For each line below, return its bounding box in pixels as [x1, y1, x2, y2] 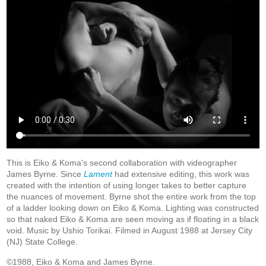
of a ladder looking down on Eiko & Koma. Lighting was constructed [7, 203, 259, 213]
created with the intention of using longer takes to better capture [7, 180, 246, 191]
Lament [84, 169, 112, 179]
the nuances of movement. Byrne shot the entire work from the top [7, 192, 256, 202]
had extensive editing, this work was [112, 169, 249, 179]
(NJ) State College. [7, 237, 78, 247]
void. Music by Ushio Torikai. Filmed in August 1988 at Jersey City [7, 226, 252, 236]
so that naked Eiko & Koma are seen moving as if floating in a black [7, 214, 259, 224]
